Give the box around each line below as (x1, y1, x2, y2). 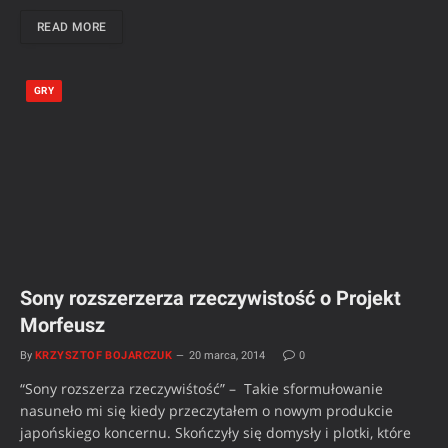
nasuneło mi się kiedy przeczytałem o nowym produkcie (20, 401, 393, 421)
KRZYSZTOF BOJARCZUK (35, 349, 173, 363)
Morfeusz (20, 313, 105, 338)
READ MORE (37, 20, 107, 35)
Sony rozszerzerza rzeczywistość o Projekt (20, 286, 401, 311)
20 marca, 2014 (189, 349, 266, 363)
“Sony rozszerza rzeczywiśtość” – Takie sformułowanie (20, 379, 383, 399)
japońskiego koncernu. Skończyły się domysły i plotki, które (20, 423, 411, 443)
